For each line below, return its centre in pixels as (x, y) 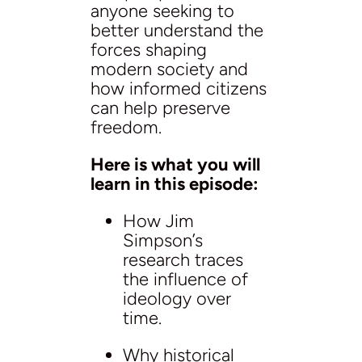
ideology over (177, 298)
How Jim (158, 221)
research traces (183, 259)
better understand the (177, 30)
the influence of (185, 279)
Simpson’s (163, 240)
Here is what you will (175, 164)
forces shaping (149, 49)
